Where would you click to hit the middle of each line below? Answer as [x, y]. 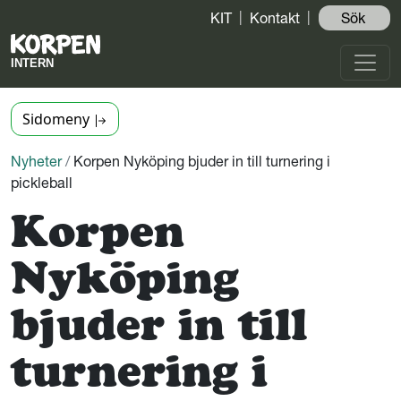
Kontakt [275, 18]
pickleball [42, 183]
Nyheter [36, 161]
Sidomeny [58, 119]
